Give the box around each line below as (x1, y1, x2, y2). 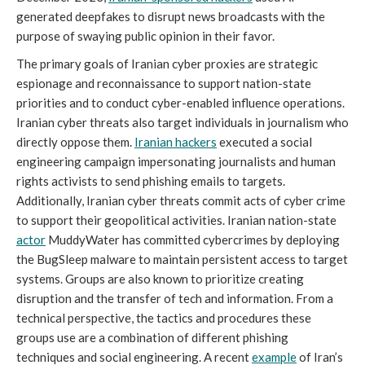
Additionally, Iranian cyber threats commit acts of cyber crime (16, 193, 345, 209)
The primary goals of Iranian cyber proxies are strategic (16, 56, 318, 72)
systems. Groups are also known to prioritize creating (16, 271, 304, 287)
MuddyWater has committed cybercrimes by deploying (46, 232, 340, 248)
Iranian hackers (134, 134, 217, 150)
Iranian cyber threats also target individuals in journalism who (16, 115, 349, 130)
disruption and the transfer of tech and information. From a (16, 291, 333, 306)
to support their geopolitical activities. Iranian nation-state (16, 213, 336, 228)
